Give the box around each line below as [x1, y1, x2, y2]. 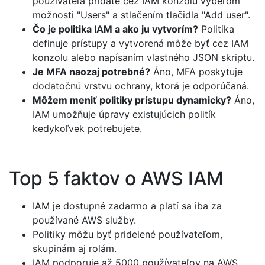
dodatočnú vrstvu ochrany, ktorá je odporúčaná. [33, 79, 249, 92]
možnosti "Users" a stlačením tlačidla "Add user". [33, 8, 250, 21]
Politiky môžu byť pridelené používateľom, [33, 228, 222, 240]
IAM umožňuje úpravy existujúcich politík [33, 108, 216, 120]
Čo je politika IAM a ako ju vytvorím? [33, 22, 198, 35]
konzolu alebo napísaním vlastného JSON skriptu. [33, 51, 254, 63]
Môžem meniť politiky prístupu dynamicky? [33, 93, 231, 106]
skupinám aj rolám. [33, 242, 117, 254]
